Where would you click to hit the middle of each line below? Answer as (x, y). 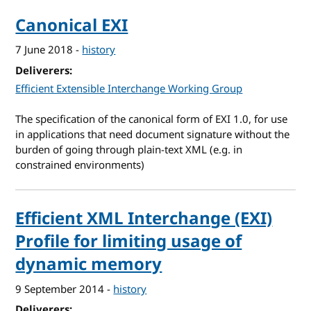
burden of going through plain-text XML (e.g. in (129, 150)
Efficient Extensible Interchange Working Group (129, 89)
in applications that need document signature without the (153, 135)
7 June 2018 (44, 50)
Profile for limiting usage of (129, 242)
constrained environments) (80, 166)
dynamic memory (89, 265)
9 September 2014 (60, 289)
